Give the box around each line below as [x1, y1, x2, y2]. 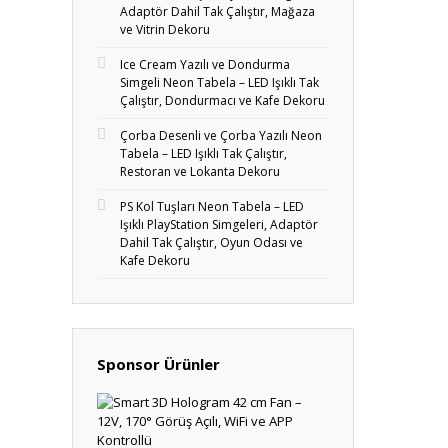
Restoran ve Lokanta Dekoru [120, 163, 280, 180]
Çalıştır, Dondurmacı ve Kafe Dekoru [120, 92, 325, 109]
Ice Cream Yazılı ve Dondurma [120, 56, 290, 73]
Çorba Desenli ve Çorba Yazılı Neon [120, 127, 322, 144]
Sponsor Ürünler [97, 354, 220, 374]
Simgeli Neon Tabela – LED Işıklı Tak [120, 74, 319, 91]
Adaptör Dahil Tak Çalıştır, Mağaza [120, 3, 315, 20]
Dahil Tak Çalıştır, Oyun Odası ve [120, 234, 303, 251]
